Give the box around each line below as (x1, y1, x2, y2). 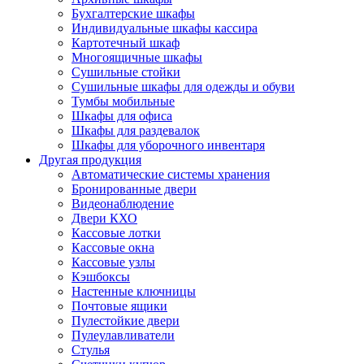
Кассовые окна (71, 240, 154, 254)
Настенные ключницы (71, 284, 196, 298)
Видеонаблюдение (71, 196, 174, 210)
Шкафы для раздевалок (71, 123, 200, 137)
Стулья (71, 342, 110, 357)
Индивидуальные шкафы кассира (71, 20, 258, 35)
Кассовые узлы (71, 254, 155, 269)
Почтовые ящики (71, 298, 167, 313)
